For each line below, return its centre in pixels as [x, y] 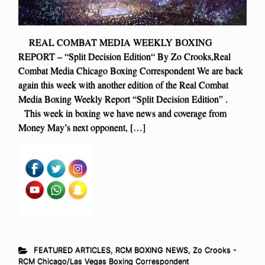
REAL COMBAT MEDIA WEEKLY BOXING [115, 42]
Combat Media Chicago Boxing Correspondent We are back [131, 70]
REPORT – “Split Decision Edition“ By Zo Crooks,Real [125, 56]
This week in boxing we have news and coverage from [122, 113]
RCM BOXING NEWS [151, 250]
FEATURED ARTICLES [72, 250]
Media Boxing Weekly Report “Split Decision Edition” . [123, 99]
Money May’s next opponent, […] [82, 127]
